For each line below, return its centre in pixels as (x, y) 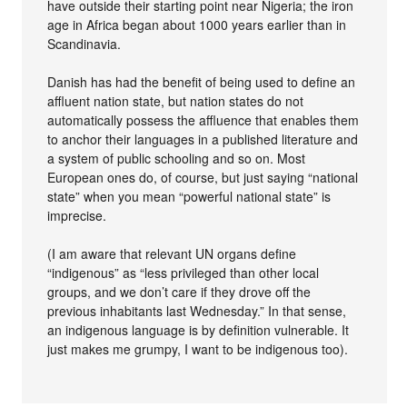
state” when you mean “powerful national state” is (189, 196)
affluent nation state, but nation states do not (176, 101)
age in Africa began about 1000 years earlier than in (197, 25)
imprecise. (77, 215)
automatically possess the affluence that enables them (203, 120)
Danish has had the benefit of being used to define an (202, 82)
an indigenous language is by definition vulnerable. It (199, 330)
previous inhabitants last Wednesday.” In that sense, (197, 311)
